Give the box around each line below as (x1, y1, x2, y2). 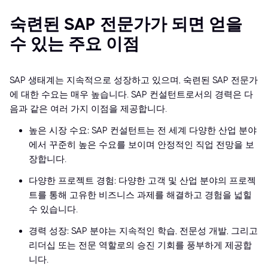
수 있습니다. (29, 204, 78, 215)
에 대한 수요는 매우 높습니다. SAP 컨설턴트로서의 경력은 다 (10, 89, 253, 100)
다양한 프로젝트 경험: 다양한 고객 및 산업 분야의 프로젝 (29, 175, 256, 187)
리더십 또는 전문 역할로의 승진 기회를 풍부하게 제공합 (29, 240, 252, 251)
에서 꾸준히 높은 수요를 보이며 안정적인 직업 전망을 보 (29, 139, 254, 151)
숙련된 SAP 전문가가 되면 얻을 (10, 14, 242, 35)
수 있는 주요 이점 (10, 34, 139, 54)
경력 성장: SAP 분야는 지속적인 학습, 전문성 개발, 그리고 (29, 226, 258, 237)
